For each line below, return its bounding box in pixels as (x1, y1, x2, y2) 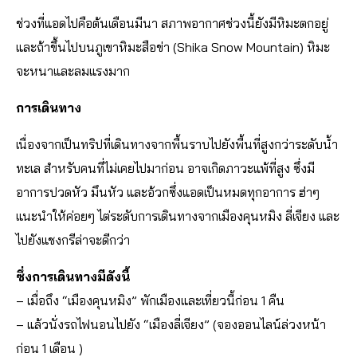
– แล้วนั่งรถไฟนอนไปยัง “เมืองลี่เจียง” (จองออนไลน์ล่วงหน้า (16, 316, 326, 333)
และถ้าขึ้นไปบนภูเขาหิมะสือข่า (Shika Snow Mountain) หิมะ (16, 39, 330, 56)
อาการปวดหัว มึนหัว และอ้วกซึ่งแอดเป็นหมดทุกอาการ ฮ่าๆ (16, 184, 320, 201)
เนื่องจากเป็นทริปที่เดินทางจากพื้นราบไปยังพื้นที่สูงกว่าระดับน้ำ (16, 136, 338, 153)
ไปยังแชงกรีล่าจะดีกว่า (16, 232, 130, 249)
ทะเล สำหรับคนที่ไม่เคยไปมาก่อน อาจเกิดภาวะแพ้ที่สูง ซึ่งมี (16, 160, 315, 177)
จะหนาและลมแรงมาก (16, 63, 130, 80)
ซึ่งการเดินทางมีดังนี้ (16, 269, 130, 285)
